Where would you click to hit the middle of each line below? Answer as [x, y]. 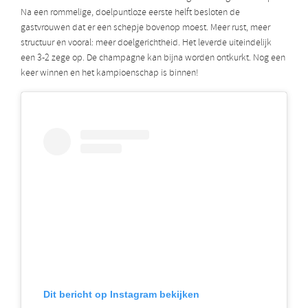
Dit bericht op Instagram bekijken [121, 294]
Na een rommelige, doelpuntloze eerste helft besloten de [130, 13]
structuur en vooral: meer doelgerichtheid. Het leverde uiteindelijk [146, 43]
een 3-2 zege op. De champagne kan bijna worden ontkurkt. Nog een [153, 58]
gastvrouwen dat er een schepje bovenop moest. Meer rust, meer [145, 28]
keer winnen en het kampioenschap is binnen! [110, 74]
